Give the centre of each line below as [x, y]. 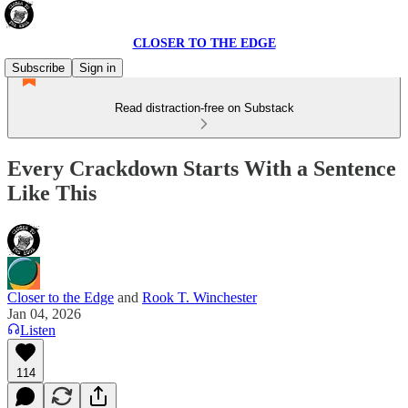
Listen [38, 330]
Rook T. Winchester [199, 297]
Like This [52, 193]
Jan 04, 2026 [44, 313]
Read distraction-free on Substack [204, 108]
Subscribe [38, 68]
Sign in [97, 68]
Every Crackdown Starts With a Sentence [202, 168]
